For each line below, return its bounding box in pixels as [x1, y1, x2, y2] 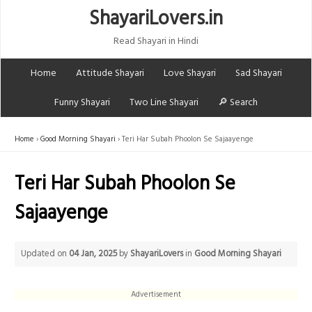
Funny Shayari [54, 94, 110, 111]
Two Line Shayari [130, 94, 198, 111]
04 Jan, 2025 [69, 247, 118, 261]
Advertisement [131, 288, 181, 301]
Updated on [21, 247, 70, 261]
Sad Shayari [235, 65, 282, 81]
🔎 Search [218, 94, 258, 111]
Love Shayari [163, 65, 216, 81]
